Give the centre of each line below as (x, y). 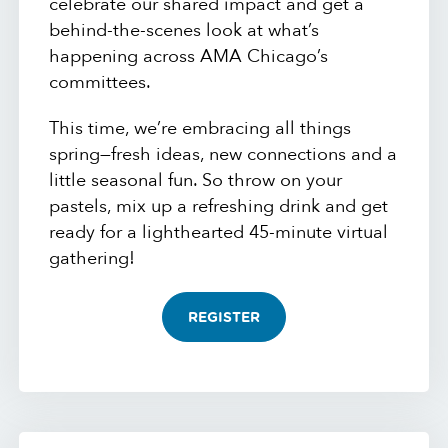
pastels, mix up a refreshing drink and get (219, 206)
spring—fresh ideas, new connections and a (223, 154)
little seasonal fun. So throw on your (196, 180)
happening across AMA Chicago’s (189, 56)
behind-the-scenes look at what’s (184, 30)
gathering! (92, 258)
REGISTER (224, 317)
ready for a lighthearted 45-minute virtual (219, 232)
